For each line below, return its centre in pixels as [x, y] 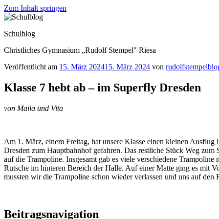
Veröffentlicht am [31, 67]
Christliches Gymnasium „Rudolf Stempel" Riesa [80, 50]
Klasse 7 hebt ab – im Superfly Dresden [102, 87]
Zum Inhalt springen [35, 8]
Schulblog [20, 33]
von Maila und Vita [33, 108]
